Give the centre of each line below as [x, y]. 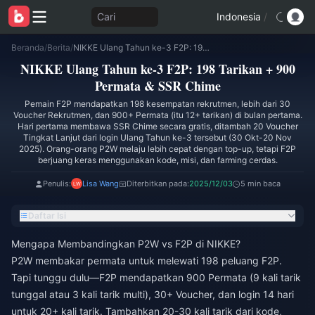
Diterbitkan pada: [157, 184]
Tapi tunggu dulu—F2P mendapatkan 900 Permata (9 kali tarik [156, 277]
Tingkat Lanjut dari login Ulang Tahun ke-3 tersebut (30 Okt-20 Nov [157, 137]
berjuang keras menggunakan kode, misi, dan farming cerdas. [157, 160]
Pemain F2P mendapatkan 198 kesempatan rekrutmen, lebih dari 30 [157, 104]
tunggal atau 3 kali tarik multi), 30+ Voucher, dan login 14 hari [153, 294]
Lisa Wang [100, 184]
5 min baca [260, 184]
